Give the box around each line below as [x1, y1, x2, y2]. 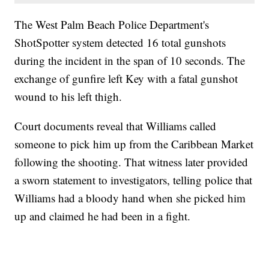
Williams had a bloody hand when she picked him [14, 190, 246, 205]
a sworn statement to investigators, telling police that [14, 172, 253, 187]
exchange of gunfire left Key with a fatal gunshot [14, 70, 238, 86]
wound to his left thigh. [14, 88, 122, 104]
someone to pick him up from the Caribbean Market [14, 136, 254, 151]
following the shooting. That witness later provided [14, 154, 249, 169]
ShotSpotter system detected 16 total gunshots [14, 34, 226, 50]
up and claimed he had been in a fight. [14, 208, 191, 223]
